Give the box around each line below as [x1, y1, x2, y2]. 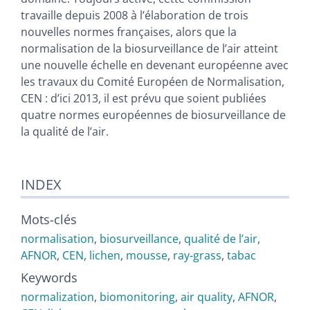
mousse [126, 248, 167, 264]
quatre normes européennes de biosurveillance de [21, 107, 286, 123]
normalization [21, 289, 94, 305]
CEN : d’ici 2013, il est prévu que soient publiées [21, 91, 266, 107]
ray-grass [173, 248, 221, 264]
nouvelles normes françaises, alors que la [21, 24, 237, 40]
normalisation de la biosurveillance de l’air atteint [21, 41, 278, 57]
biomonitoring [100, 289, 175, 305]
